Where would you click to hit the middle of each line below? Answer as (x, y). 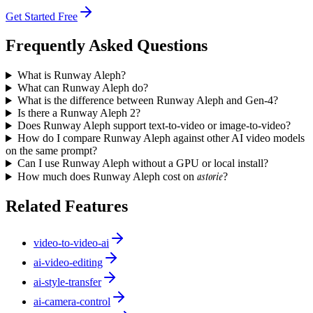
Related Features (67, 206)
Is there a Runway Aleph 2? (79, 113)
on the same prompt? (51, 151)
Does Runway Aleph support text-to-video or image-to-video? (154, 126)
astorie (210, 177)
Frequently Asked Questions (107, 46)
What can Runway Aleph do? (82, 88)
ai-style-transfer (67, 282)
